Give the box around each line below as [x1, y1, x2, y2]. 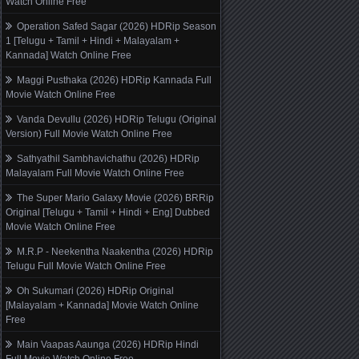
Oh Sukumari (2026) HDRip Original [17, 285, 174, 296]
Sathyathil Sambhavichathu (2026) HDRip [17, 153, 200, 164]
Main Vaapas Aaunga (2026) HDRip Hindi [17, 339, 199, 350]
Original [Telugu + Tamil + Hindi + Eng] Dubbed [6, 207, 210, 218]
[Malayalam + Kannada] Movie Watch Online [6, 300, 199, 311]
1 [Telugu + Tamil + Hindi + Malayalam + [6, 35, 179, 46]
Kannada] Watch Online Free [6, 50, 131, 61]
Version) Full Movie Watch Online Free [6, 128, 172, 139]
